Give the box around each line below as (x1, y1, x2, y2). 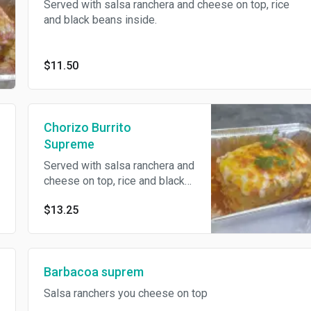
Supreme (43, 137, 94, 152)
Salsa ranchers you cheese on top (43, 287, 208, 301)
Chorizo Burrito (43, 120, 131, 135)
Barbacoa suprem (43, 264, 144, 280)
